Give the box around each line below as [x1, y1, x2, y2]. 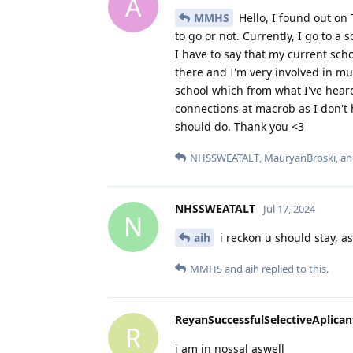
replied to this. [259, 261, 329, 276]
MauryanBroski [264, 150, 336, 165]
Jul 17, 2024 [263, 201, 315, 216]
